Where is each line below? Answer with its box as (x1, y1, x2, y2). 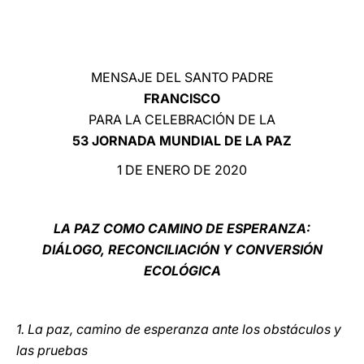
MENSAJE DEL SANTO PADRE (90, 69, 274, 85)
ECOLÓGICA (143, 262, 221, 279)
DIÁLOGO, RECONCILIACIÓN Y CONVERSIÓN (41, 241, 323, 258)
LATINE (258, 19, 300, 35)
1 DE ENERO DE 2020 (117, 162, 247, 178)
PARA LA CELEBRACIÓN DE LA (89, 111, 275, 128)
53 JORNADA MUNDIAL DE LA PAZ (72, 132, 292, 149)
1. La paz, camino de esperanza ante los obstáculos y (16, 321, 341, 337)
